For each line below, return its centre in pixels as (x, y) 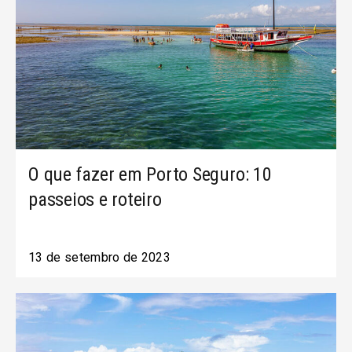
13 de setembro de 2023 (100, 257)
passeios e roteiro (95, 200)
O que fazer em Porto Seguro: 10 (150, 174)
